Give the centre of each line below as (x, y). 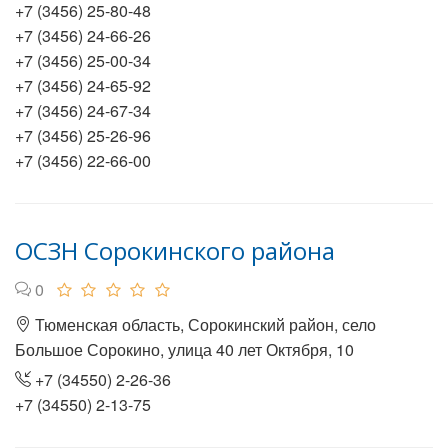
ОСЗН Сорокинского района (175, 250)
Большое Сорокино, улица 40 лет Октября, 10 (184, 349)
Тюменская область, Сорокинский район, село (203, 324)
